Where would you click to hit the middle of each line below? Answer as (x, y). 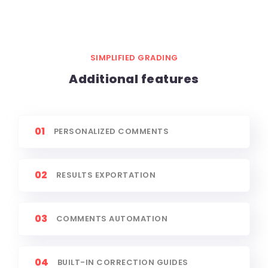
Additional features (134, 79)
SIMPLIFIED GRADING (134, 57)
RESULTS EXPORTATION (106, 175)
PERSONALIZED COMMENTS (111, 131)
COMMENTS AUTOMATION (112, 218)
